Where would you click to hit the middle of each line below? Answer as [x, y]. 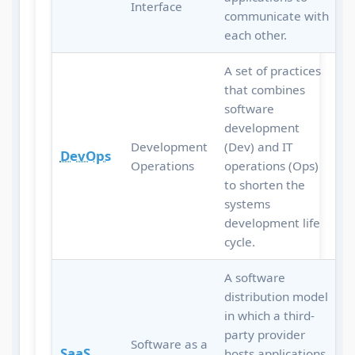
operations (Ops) [271, 166]
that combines [264, 90]
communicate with [276, 16]
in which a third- [269, 316]
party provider [264, 335]
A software [254, 278]
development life [272, 223]
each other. [255, 35]
